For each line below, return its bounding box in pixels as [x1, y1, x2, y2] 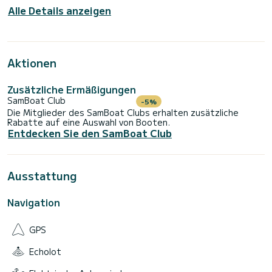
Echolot [29, 245, 61, 257]
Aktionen [7, 55, 56, 71]
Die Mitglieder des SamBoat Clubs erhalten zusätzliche [7, 106, 239, 119]
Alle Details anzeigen [8, 3, 111, 18]
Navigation [7, 195, 60, 210]
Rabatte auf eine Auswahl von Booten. [7, 116, 170, 129]
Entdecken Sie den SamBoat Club [8, 126, 172, 141]
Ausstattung [7, 168, 77, 184]
